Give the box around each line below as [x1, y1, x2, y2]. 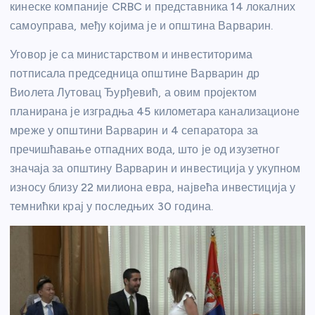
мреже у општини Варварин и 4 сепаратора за [10, 123, 258, 137]
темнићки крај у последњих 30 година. [10, 199, 214, 213]
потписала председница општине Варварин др [10, 66, 259, 80]
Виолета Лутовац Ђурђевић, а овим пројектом [10, 85, 257, 99]
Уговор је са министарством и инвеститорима [10, 47, 252, 61]
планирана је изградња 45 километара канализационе [10, 104, 300, 118]
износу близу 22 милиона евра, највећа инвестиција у [10, 180, 296, 194]
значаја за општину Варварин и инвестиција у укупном [10, 161, 301, 175]
